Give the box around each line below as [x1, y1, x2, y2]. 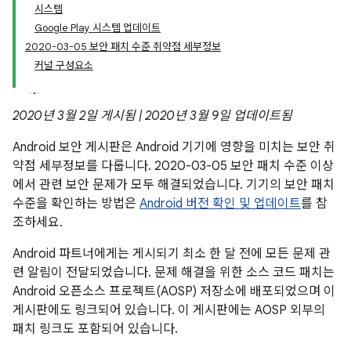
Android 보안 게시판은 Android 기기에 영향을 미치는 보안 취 [13, 139, 335, 155]
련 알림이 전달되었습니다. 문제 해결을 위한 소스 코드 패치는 [13, 265, 335, 280]
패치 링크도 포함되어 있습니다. [13, 321, 178, 337]
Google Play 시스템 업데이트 [34, 21, 161, 34]
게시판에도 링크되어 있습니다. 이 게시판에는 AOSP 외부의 [13, 302, 325, 318]
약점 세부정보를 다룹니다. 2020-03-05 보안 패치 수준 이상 [13, 158, 334, 174]
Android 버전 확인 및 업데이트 [139, 196, 301, 212]
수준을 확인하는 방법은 [13, 196, 139, 212]
